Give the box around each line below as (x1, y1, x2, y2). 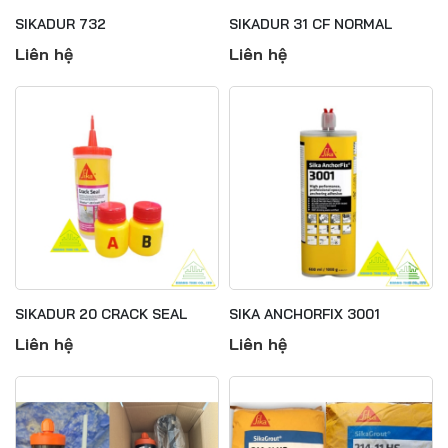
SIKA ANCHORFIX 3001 (229, 305, 380, 323)
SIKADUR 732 (15, 15, 106, 33)
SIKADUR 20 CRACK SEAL (15, 305, 187, 323)
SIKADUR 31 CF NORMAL (229, 15, 392, 33)
